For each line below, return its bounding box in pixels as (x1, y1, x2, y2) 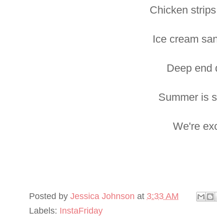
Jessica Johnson (70, 191, 135, 201)
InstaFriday (60, 206, 103, 216)
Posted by (29, 191, 70, 201)
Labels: (29, 206, 60, 216)
